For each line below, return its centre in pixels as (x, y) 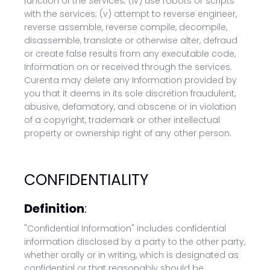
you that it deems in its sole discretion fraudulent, (130, 93)
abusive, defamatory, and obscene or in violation (130, 107)
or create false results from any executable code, (130, 54)
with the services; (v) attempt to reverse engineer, (130, 14)
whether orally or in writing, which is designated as (131, 255)
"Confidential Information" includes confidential (125, 228)
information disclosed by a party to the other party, (135, 242)
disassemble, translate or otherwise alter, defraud (131, 40)
